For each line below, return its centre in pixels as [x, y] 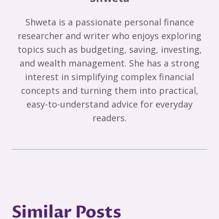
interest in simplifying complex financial [109, 77]
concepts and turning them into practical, [109, 90]
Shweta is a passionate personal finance [109, 22]
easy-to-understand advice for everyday [109, 104]
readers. [109, 118]
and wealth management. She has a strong [109, 63]
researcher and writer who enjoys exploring [109, 35]
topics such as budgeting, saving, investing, [109, 49]
